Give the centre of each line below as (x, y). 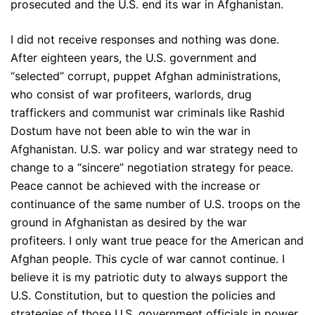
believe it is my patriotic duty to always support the (149, 277)
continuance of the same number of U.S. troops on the (155, 204)
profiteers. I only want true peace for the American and (157, 241)
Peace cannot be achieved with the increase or (135, 186)
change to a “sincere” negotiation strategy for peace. (152, 168)
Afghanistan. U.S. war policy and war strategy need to (154, 149)
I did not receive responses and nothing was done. (145, 40)
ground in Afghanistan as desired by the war (129, 223)
